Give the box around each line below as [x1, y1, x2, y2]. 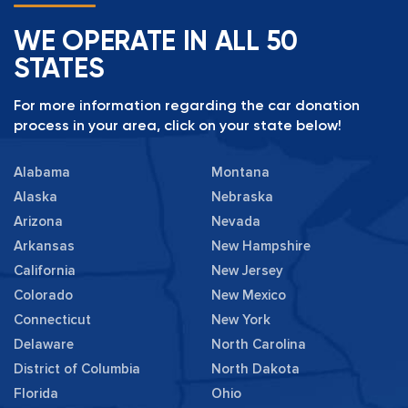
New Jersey [211, 262, 283, 279]
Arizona [14, 213, 63, 229]
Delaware [14, 336, 74, 352]
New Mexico [211, 287, 286, 303]
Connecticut [14, 311, 91, 328]
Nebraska [211, 189, 273, 205]
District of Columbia [14, 361, 140, 377]
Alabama [14, 164, 70, 180]
